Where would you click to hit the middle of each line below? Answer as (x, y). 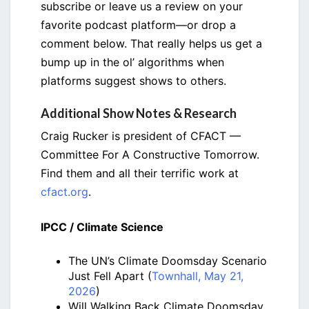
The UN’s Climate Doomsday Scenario (168, 261)
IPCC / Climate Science (102, 227)
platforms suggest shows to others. (133, 81)
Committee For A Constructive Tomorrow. (150, 155)
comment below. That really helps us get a (151, 44)
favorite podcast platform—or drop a (138, 25)
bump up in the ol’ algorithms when (132, 62)
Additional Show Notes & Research (139, 113)
